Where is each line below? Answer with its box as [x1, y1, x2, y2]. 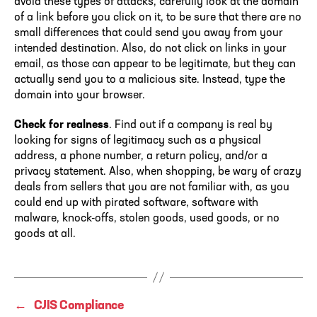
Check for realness [14, 119, 109, 131]
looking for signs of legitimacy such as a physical [14, 134, 261, 146]
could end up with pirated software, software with [14, 197, 258, 209]
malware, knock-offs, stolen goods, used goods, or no [14, 212, 279, 224]
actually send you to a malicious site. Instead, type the [14, 74, 285, 86]
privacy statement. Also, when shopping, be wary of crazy [14, 166, 301, 178]
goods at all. [14, 228, 79, 240]
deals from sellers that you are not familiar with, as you [14, 181, 289, 193]
